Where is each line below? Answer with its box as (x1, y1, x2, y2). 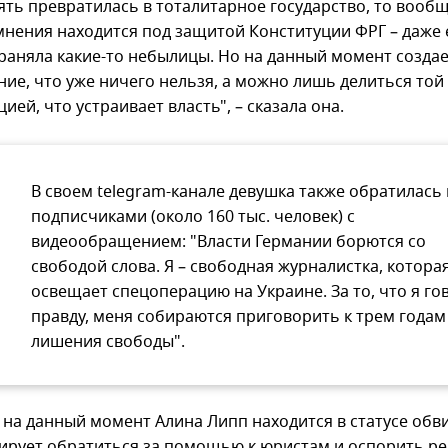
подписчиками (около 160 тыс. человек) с (31, 205, 355, 230)
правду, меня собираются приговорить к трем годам (31, 305, 446, 330)
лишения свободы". (31, 330, 185, 355)
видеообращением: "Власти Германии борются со (31, 230, 426, 255)
